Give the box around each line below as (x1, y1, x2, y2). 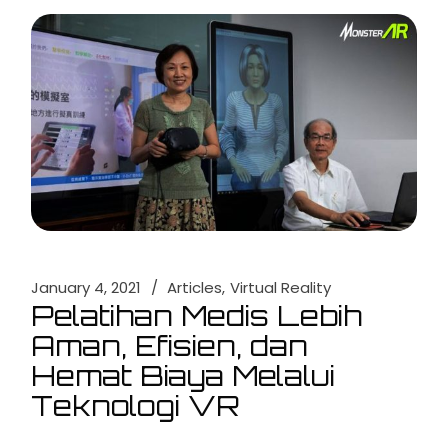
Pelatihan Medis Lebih (31, 298, 363, 334)
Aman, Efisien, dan (31, 328, 309, 364)
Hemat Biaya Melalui (31, 358, 336, 394)
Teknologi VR (31, 388, 241, 424)
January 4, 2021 (31, 276, 142, 298)
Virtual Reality (230, 276, 332, 298)
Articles (167, 276, 223, 298)
